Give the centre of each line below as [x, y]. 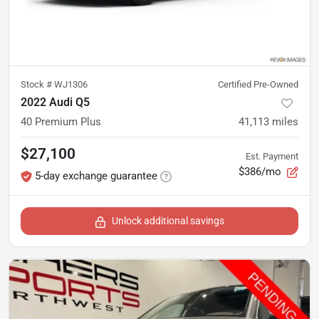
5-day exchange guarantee [96, 176]
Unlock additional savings [168, 221]
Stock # [37, 85]
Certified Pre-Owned [258, 85]
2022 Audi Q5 [55, 103]
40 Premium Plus [61, 122]
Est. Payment [272, 156]
